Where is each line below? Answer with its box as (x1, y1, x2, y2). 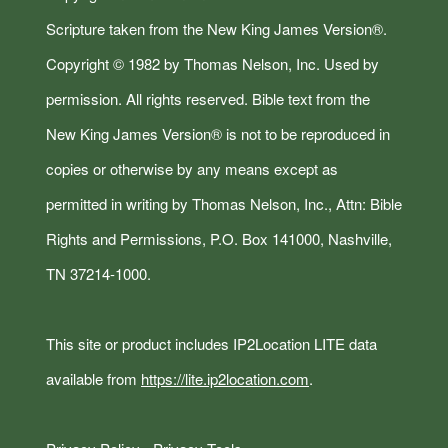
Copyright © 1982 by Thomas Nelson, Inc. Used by (46, 52, 379, 74)
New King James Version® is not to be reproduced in (46, 122, 390, 144)
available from (46, 367, 141, 389)
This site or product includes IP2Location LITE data (46, 332, 377, 354)
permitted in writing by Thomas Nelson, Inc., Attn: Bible (46, 192, 402, 214)
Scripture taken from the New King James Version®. (46, 17, 387, 39)
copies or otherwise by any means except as (46, 157, 338, 179)
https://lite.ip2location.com (141, 367, 309, 389)
